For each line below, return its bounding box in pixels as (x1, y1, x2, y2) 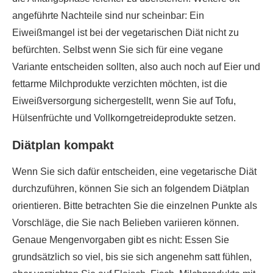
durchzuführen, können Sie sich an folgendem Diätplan (12, 183, 249, 194)
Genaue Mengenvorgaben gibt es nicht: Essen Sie (12, 235, 229, 245)
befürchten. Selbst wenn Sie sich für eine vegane (12, 44, 223, 55)
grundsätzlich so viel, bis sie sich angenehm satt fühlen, (12, 252, 252, 262)
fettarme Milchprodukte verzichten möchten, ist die (12, 79, 227, 89)
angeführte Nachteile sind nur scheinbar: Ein (12, 10, 204, 21)
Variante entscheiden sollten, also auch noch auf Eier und (12, 62, 260, 72)
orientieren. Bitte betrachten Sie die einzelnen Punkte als (12, 200, 257, 211)
